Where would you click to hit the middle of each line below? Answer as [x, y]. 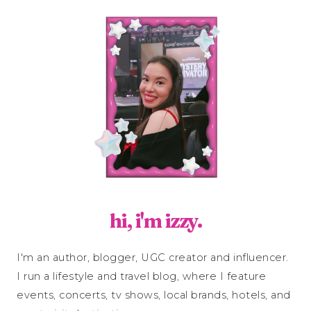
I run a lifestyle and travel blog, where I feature [141, 276]
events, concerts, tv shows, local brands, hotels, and [154, 295]
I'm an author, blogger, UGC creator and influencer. [153, 257]
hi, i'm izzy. [155, 220]
